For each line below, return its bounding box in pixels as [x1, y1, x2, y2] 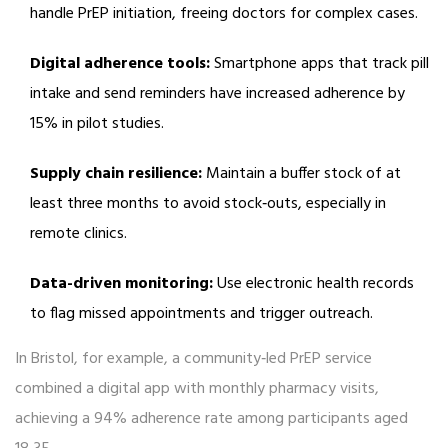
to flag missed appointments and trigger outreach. [30, 301, 373, 328]
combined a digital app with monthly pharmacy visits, [15, 376, 379, 403]
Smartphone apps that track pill [210, 51, 429, 78]
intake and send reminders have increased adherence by [30, 81, 405, 108]
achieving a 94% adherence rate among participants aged [15, 406, 408, 433]
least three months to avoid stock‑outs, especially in [30, 191, 386, 218]
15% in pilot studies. [30, 111, 164, 138]
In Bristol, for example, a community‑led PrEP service [15, 346, 372, 373]
